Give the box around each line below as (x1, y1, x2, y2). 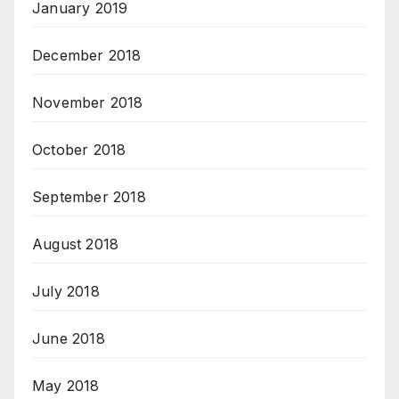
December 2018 (32, 46, 142, 65)
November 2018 (32, 94, 143, 112)
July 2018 (32, 282, 100, 301)
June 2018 (32, 330, 105, 348)
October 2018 (32, 141, 126, 159)
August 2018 (32, 235, 119, 254)
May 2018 (32, 377, 100, 395)
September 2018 (32, 188, 146, 207)
